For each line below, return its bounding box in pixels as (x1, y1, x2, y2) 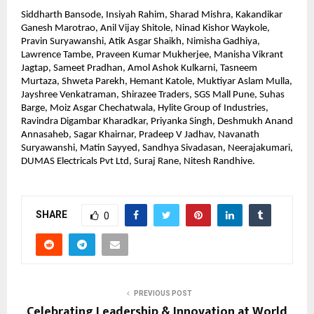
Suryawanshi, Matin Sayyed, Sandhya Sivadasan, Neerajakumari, (21, 143, 293, 154)
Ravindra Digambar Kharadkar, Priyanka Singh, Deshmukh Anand (21, 116, 293, 128)
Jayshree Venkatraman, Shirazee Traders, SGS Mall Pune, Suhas (21, 90, 285, 101)
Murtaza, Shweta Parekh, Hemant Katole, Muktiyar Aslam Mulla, (21, 76, 292, 88)
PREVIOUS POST (133, 289, 192, 298)
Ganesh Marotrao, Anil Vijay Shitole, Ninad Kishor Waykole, (21, 23, 270, 34)
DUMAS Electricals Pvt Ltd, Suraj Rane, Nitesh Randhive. (21, 156, 255, 168)
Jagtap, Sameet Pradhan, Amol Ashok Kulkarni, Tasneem (21, 63, 257, 74)
